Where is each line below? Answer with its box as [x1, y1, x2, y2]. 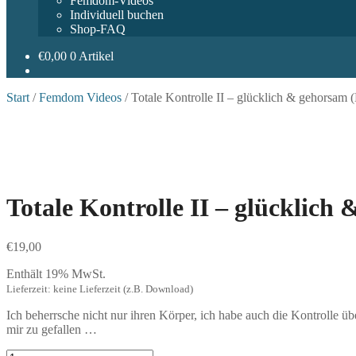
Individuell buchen [70, 8, 164, 21]
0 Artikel [70, 49, 114, 63]
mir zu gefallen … [6, 322, 97, 336]
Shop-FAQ [70, 22, 126, 36]
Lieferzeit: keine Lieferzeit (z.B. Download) [6, 282, 193, 295]
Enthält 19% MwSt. [6, 266, 106, 281]
